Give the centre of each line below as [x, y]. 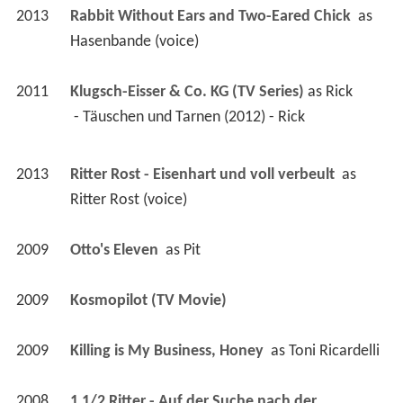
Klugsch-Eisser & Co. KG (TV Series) [187, 92]
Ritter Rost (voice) [128, 200]
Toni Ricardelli [334, 351]
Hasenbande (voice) [134, 41]
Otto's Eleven [116, 250]
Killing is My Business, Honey [168, 351]
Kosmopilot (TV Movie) [148, 300]
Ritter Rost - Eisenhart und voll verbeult [204, 175]
